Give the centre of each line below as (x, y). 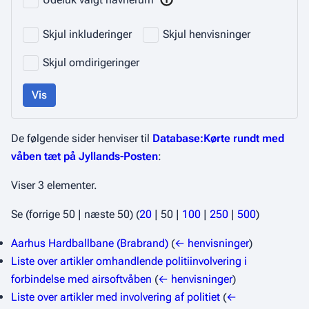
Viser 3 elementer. (54, 186)
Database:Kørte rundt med (218, 139)
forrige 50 (52, 215)
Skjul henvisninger (207, 34)
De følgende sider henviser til (82, 139)
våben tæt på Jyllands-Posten (84, 157)
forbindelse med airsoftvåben (81, 279)
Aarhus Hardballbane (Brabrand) (90, 243)
